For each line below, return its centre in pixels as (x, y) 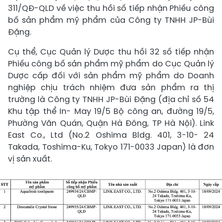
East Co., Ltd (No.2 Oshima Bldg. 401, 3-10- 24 (111, 135)
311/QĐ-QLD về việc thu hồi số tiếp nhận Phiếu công (111, 8)
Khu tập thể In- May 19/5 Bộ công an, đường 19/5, (111, 111)
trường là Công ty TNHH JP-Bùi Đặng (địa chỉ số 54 (111, 99)
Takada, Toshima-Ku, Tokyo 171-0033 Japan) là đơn (111, 147)
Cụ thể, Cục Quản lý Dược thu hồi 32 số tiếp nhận (111, 52)
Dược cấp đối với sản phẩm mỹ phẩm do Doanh (111, 76)
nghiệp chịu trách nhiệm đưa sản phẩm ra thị (111, 87)
